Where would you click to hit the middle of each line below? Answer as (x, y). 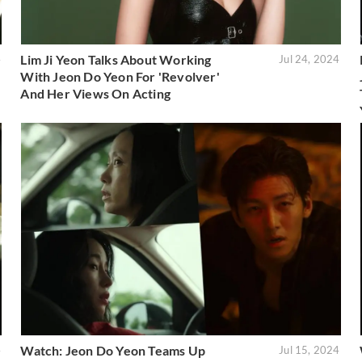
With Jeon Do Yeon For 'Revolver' (120, 76)
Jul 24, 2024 (309, 59)
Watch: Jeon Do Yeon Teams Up (113, 350)
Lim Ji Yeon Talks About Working (116, 59)
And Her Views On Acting (95, 93)
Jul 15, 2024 (309, 349)
